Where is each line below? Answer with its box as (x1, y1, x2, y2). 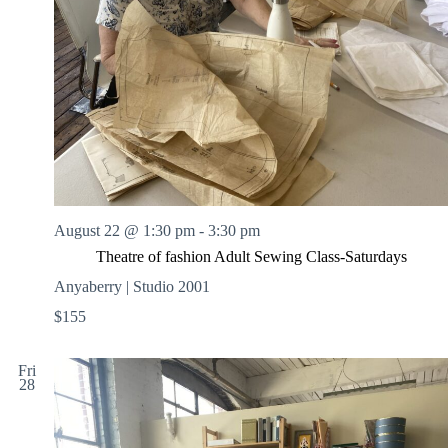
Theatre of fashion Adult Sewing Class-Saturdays (95, 248, 407, 266)
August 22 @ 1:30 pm (54, 222, 195, 240)
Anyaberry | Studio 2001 (54, 278, 210, 296)
